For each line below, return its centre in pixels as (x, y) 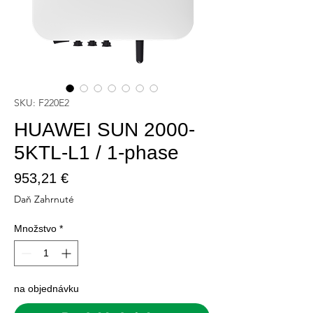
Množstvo (35, 228)
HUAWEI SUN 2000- (104, 130)
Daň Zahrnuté (44, 199)
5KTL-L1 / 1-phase (96, 153)
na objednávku (46, 289)
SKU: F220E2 (42, 103)
